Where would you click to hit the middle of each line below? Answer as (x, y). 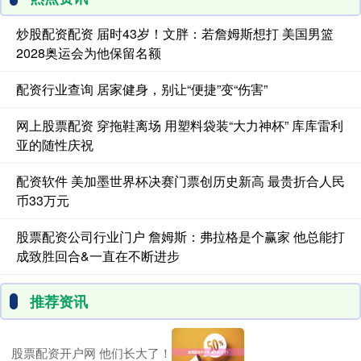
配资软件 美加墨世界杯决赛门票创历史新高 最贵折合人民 (180, 181)
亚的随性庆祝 (55, 145)
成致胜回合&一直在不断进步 (98, 256)
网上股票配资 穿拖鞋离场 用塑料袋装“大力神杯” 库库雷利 (180, 126)
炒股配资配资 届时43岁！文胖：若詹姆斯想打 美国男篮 (175, 34)
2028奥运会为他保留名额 (89, 53)
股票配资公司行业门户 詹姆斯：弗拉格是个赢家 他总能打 (180, 237)
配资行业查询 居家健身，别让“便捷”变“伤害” (142, 89)
